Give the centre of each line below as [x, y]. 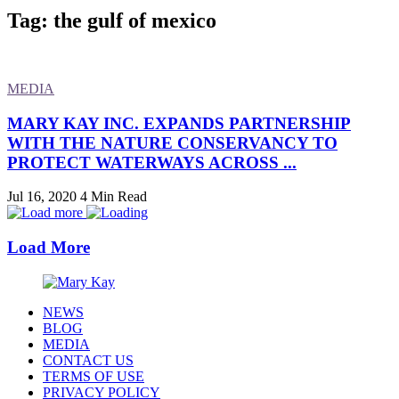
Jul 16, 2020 [42, 197]
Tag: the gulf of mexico [112, 20]
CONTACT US [88, 360]
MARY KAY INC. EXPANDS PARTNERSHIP [179, 123]
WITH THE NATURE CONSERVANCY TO [172, 142]
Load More [49, 247]
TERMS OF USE [94, 376]
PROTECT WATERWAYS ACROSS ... [152, 162]
